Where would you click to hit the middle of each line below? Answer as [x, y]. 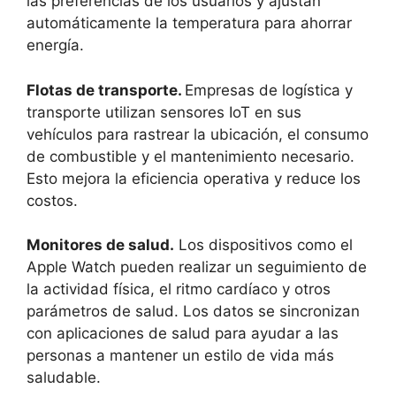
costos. [52, 200]
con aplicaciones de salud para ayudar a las [183, 334]
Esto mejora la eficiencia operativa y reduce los [194, 178]
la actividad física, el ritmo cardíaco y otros [179, 289]
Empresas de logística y [269, 90]
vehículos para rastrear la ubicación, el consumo [198, 134]
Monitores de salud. [100, 245]
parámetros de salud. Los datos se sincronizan [193, 312]
